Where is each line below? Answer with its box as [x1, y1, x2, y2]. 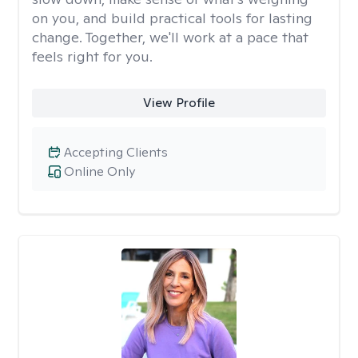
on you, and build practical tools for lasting [32, 9, 312, 27]
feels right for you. [32, 47, 153, 66]
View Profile [142, 94, 215, 111]
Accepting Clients [64, 144, 168, 161]
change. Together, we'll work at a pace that [32, 28, 308, 46]
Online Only [64, 163, 135, 180]
